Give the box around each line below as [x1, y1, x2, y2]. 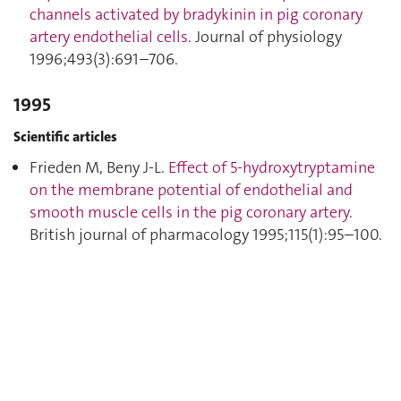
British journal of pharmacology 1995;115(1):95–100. [30, 224, 382, 245]
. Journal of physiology [188, 26, 342, 47]
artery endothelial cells [30, 26, 188, 47]
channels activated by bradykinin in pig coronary [30, 4, 363, 25]
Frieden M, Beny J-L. [30, 157, 168, 178]
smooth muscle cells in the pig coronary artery [30, 201, 349, 223]
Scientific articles [13, 126, 117, 146]
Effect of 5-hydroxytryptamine [168, 157, 375, 178]
